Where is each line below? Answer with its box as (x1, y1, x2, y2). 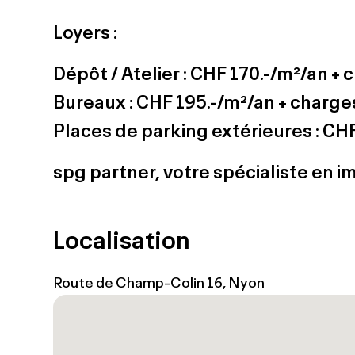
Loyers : (53, 21, 121, 43)
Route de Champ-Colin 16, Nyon (53, 273, 265, 291)
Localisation (53, 224, 191, 254)
